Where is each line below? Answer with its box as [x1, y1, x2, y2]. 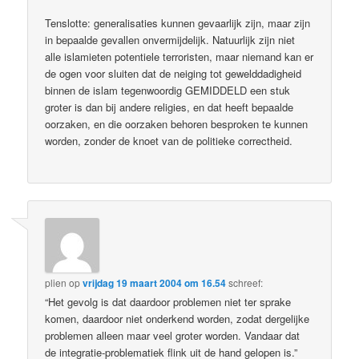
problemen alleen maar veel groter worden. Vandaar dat [45, 328, 301, 344]
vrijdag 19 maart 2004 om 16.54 [83, 276, 227, 291]
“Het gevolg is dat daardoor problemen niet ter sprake [45, 294, 292, 310]
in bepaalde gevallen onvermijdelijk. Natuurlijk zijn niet [45, 31, 296, 47]
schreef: [228, 276, 264, 290]
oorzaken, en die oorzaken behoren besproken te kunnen [45, 115, 309, 131]
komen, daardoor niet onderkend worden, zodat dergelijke [45, 311, 310, 327]
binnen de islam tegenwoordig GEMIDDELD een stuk [45, 82, 291, 98]
